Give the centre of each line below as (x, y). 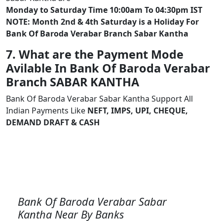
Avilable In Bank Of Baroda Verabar (108, 68)
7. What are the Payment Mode (95, 54)
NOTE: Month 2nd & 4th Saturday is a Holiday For (102, 22)
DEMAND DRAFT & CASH (53, 122)
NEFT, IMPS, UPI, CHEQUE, (138, 110)
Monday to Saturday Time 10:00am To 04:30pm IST (104, 10)
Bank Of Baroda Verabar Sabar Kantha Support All (99, 99)
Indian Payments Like (47, 110)
